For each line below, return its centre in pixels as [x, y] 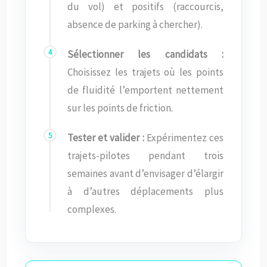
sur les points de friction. [120, 108]
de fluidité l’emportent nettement [145, 90]
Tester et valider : [106, 138]
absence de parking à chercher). [135, 24]
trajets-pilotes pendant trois [145, 156]
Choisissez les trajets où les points [145, 72]
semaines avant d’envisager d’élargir [145, 173]
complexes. [92, 209]
